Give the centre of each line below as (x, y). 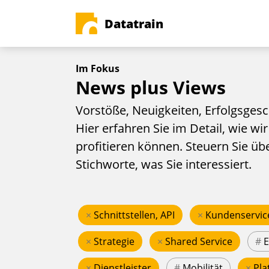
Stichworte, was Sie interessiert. (164, 165)
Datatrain (134, 23)
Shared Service (199, 242)
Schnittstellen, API (134, 215)
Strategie (114, 242)
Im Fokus (98, 68)
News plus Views (151, 87)
